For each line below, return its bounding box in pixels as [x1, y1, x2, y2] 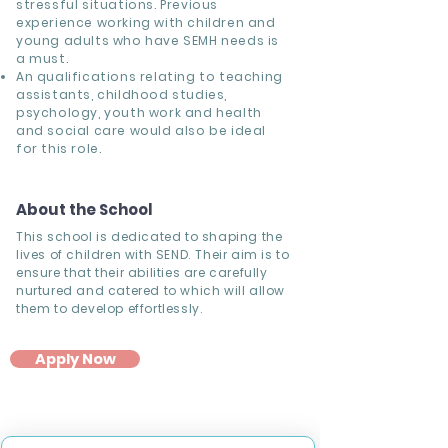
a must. [16, 50, 72, 67]
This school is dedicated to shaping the [16, 228, 283, 245]
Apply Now [34, 349, 116, 369]
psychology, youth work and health [16, 104, 262, 121]
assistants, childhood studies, [16, 86, 228, 103]
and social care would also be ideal [16, 122, 267, 139]
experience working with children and [16, 14, 276, 31]
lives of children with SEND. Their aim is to [16, 246, 290, 263]
